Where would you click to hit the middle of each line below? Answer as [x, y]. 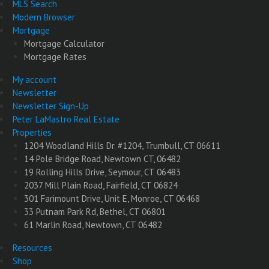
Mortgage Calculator [64, 44]
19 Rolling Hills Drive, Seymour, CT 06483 [102, 172]
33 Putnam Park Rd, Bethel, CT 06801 [95, 212]
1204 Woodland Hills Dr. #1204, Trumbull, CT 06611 [122, 146]
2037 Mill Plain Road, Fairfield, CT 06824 [101, 186]
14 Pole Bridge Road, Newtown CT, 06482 [102, 159]
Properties [32, 133]
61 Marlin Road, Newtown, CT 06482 [93, 225]
